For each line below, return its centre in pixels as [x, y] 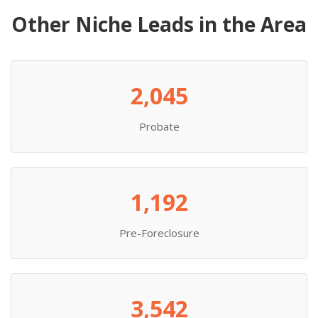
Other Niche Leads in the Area [159, 24]
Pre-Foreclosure [159, 233]
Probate [159, 126]
